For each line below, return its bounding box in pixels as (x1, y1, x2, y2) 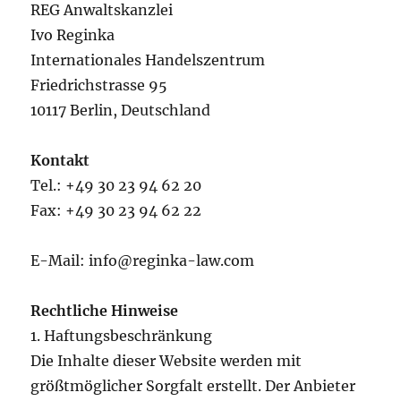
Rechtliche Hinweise (30, 302, 179, 320)
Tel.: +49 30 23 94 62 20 (30, 176, 202, 194)
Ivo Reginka (30, 26, 115, 44)
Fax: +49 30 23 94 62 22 (30, 201, 202, 219)
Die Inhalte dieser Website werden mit (30, 352, 303, 370)
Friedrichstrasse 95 (30, 76, 168, 94)
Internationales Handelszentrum (30, 51, 266, 69)
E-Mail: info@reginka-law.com (30, 252, 255, 269)
